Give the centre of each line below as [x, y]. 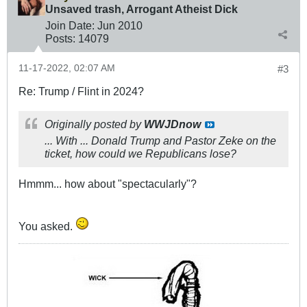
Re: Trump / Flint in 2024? [81, 91]
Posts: [60, 38]
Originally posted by [94, 124]
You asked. [47, 226]
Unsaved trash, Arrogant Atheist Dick [142, 9]
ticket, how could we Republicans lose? [140, 153]
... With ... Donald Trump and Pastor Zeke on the [160, 140]
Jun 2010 [120, 25]
